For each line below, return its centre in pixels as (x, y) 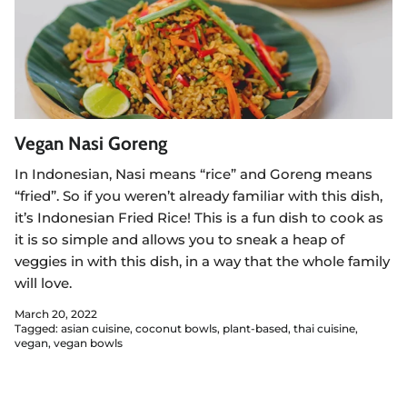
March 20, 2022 (56, 313)
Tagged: (36, 328)
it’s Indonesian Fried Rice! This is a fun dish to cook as (199, 218)
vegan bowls (88, 342)
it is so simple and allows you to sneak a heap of (179, 239)
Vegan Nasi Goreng (91, 143)
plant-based (255, 328)
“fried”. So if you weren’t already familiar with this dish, (199, 196)
